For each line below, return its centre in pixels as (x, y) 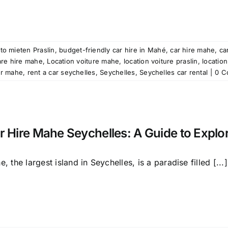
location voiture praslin (161, 61)
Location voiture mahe (83, 61)
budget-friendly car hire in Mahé (112, 50)
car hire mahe (193, 50)
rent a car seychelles (61, 72)
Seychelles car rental (174, 72)
